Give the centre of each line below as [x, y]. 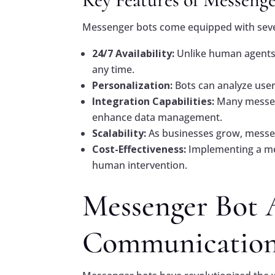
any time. [114, 70]
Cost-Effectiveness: [139, 149]
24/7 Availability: [134, 54]
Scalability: [119, 134]
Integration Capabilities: [153, 102]
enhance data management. [157, 118]
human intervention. [140, 165]
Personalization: [133, 86]
